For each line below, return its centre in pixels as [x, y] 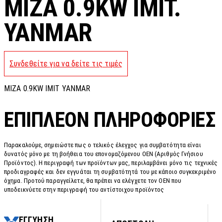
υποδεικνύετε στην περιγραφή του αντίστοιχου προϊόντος [84, 190]
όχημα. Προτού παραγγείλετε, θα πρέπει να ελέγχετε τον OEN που [93, 181]
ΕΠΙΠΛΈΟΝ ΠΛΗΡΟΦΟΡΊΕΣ [110, 119]
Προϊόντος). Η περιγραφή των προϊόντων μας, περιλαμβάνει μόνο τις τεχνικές [111, 163]
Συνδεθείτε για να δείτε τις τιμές [66, 64]
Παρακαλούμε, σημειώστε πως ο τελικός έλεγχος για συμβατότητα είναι [103, 145]
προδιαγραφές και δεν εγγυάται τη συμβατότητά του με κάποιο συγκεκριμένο [110, 172]
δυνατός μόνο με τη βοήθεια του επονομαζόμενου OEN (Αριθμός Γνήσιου [104, 154]
